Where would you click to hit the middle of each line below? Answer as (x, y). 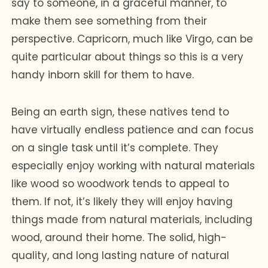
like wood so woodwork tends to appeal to (121, 183)
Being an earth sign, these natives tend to (121, 112)
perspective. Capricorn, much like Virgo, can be (133, 39)
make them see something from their (109, 21)
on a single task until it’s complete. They (115, 147)
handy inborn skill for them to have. (103, 74)
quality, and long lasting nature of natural (121, 255)
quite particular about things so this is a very (128, 57)
